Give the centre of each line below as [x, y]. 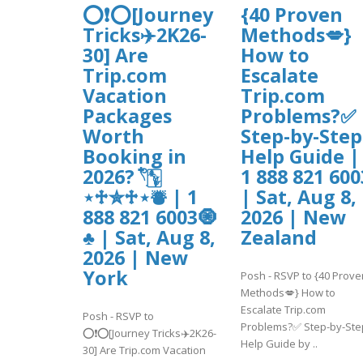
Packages [127, 116]
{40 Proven [292, 15]
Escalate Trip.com [283, 309]
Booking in [135, 157]
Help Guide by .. [279, 343]
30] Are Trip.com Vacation [144, 350]
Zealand [279, 238]
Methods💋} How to [288, 292]
